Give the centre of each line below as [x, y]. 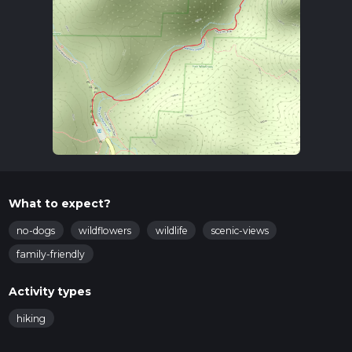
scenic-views [240, 231]
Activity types [49, 292]
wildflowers [105, 231]
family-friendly [51, 254]
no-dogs [36, 231]
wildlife [171, 231]
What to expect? [59, 204]
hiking [31, 319]
